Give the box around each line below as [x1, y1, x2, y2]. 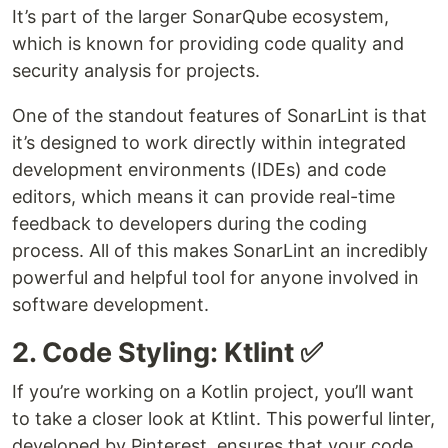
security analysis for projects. [12, 60, 260, 82]
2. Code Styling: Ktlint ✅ [12, 336, 323, 370]
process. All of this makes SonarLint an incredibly [12, 240, 428, 262]
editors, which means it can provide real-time [12, 186, 395, 208]
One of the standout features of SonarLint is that [12, 105, 427, 127]
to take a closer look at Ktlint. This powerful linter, [12, 408, 435, 430]
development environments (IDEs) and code [12, 159, 386, 181]
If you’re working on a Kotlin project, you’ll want [12, 381, 414, 403]
